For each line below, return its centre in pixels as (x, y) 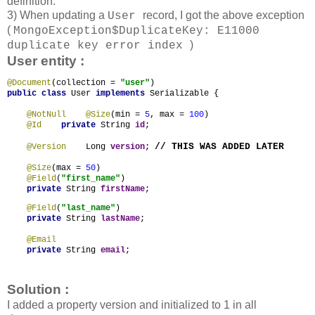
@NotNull (46, 115)
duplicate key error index (98, 46)
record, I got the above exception (224, 15)
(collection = (86, 83)
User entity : (46, 61)
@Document (29, 83)
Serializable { (184, 94)
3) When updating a (57, 15)
